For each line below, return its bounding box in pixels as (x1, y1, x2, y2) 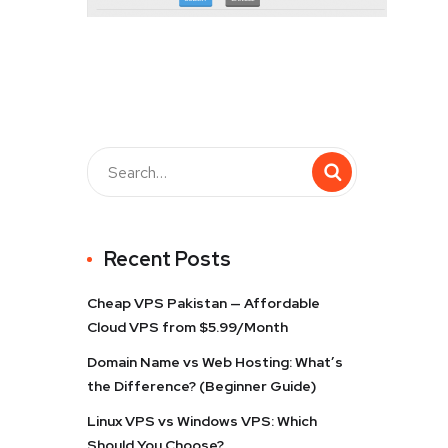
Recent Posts (104, 246, 231, 272)
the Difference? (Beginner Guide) (87, 377, 316, 395)
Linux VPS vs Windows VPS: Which (87, 412, 317, 430)
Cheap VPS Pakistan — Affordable (87, 294, 320, 312)
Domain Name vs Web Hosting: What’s (87, 353, 343, 371)
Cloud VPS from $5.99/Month (87, 318, 288, 336)
